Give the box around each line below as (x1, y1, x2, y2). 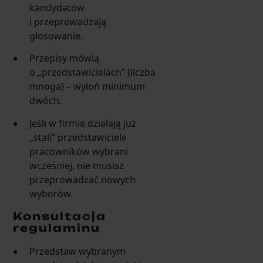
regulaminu (12, 221, 100, 234)
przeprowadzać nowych (29, 173, 136, 186)
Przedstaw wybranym (29, 244, 126, 258)
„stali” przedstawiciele (29, 130, 127, 144)
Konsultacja (12, 209, 106, 222)
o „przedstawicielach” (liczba (29, 66, 156, 79)
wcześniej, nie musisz (29, 159, 124, 172)
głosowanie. (29, 29, 83, 42)
